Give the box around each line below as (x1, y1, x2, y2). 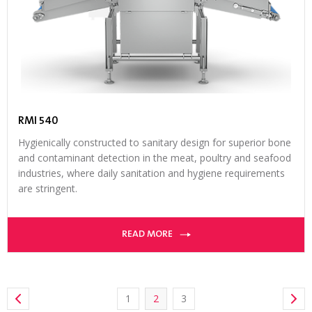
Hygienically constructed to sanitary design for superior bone (18, 136, 291, 150)
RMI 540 (18, 116, 58, 127)
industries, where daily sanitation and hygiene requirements (18, 166, 285, 180)
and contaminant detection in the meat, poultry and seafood (18, 151, 291, 165)
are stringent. (18, 182, 77, 196)
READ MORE (121, 230, 173, 240)
